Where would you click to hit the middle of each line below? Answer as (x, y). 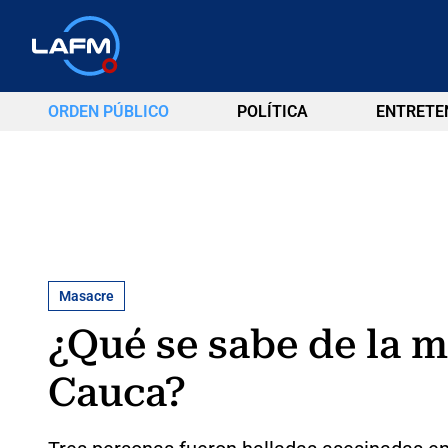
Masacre (86, 295)
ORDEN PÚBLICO (108, 111)
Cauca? (117, 392)
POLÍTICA (272, 111)
